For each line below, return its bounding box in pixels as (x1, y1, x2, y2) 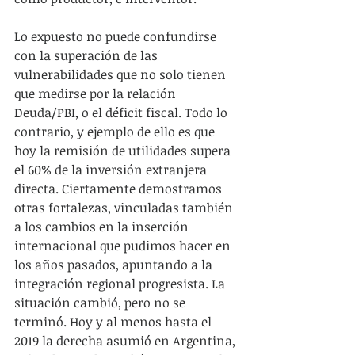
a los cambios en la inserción (14, 217, 192, 235)
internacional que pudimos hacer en (14, 236, 234, 254)
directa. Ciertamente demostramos (14, 179, 225, 197)
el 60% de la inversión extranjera (14, 160, 210, 178)
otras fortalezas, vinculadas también (14, 198, 236, 216)
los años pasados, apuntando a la (14, 255, 216, 273)
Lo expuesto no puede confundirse (14, 27, 219, 45)
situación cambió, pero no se (14, 293, 189, 311)
